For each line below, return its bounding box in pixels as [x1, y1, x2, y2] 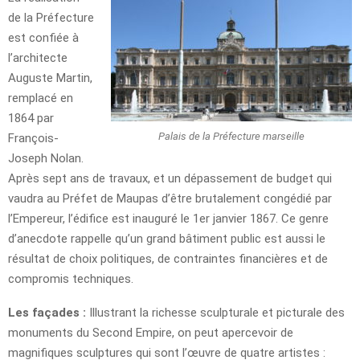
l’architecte [8, 50, 67, 65]
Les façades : [8, 305, 86, 320]
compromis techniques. [8, 271, 133, 286]
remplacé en [8, 90, 73, 105]
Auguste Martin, [8, 70, 92, 85]
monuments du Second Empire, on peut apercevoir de [8, 325, 293, 340]
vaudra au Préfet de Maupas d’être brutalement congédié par [8, 190, 332, 206]
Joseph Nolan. [8, 150, 84, 166]
